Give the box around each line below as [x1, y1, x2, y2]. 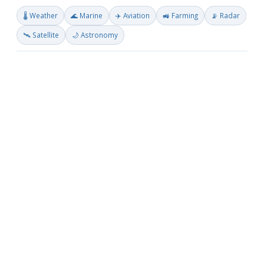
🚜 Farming [163, 11, 198, 20]
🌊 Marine [71, 11, 103, 20]
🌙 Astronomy [72, 30, 118, 39]
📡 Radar [211, 11, 240, 20]
